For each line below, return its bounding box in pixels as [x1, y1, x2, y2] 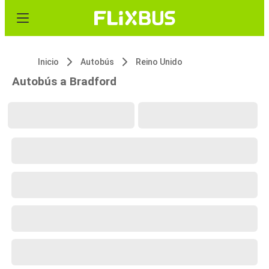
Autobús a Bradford [12, 74, 116, 88]
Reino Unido [136, 57, 183, 67]
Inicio [38, 57, 59, 67]
